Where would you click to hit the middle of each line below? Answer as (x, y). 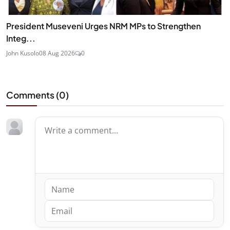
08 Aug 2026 (57, 53)
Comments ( (33, 95)
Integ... (21, 38)
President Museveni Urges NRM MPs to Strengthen (103, 26)
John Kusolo (23, 53)
